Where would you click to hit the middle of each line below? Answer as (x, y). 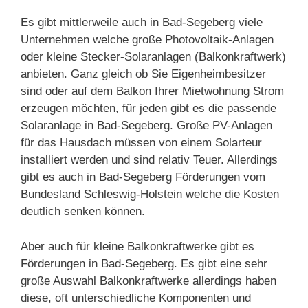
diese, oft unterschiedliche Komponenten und (136, 298)
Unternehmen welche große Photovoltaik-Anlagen (147, 40)
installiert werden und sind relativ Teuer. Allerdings (149, 160)
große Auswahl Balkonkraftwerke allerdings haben (148, 280)
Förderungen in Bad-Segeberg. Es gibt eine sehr (144, 263)
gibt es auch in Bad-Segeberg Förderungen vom (143, 177)
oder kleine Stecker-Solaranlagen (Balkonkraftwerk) (153, 57)
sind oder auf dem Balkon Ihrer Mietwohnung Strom (152, 91)
